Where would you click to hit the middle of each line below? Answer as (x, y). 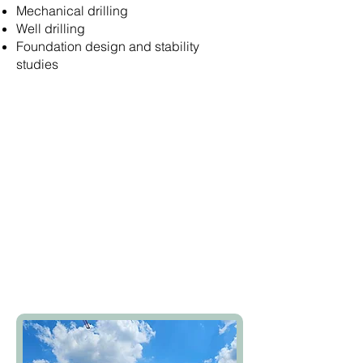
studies (37, 64)
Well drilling (51, 28)
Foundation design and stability (108, 46)
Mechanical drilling (72, 11)
